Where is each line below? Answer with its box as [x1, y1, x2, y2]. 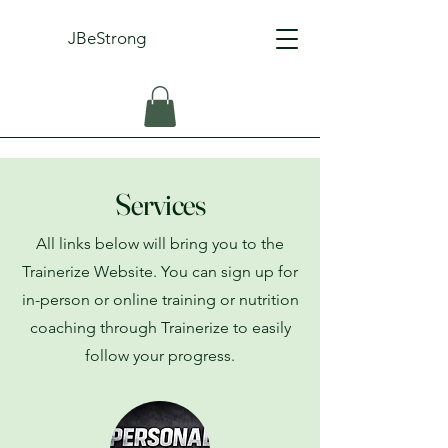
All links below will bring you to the [36, 233, 284, 253]
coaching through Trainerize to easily [29, 317, 291, 337]
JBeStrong [68, 28, 146, 48]
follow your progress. [85, 345, 235, 365]
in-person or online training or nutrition [21, 289, 299, 309]
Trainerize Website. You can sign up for [22, 261, 298, 281]
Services [115, 185, 205, 223]
